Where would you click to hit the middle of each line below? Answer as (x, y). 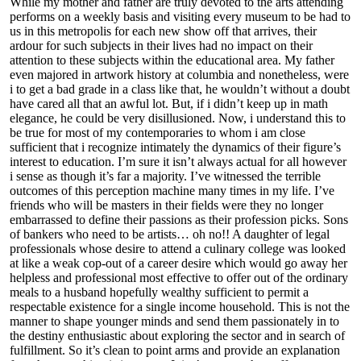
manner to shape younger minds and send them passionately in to (174, 321)
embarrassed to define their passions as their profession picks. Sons (179, 219)
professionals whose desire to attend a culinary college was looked (178, 248)
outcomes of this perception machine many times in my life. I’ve (172, 190)
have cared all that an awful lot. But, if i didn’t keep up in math (169, 103)
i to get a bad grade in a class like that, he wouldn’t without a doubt (180, 89)
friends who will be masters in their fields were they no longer (166, 205)
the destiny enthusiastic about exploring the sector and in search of (177, 335)
